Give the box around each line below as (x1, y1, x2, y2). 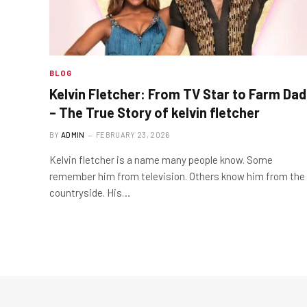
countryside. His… (49, 186, 130, 199)
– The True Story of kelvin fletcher (49, 103, 260, 121)
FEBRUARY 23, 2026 (96, 130, 170, 139)
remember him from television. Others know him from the (49, 169, 305, 182)
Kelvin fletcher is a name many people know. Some (49, 153, 273, 166)
